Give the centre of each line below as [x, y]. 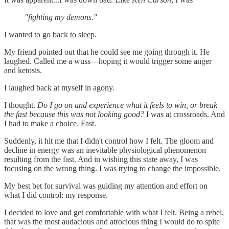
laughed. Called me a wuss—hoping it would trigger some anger [108, 61]
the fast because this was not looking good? [75, 114]
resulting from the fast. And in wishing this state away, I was [101, 159]
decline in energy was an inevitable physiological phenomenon [105, 150]
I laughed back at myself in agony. [59, 87]
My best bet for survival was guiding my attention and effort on [106, 186]
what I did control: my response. [56, 195]
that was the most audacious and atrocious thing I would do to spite [112, 221]
